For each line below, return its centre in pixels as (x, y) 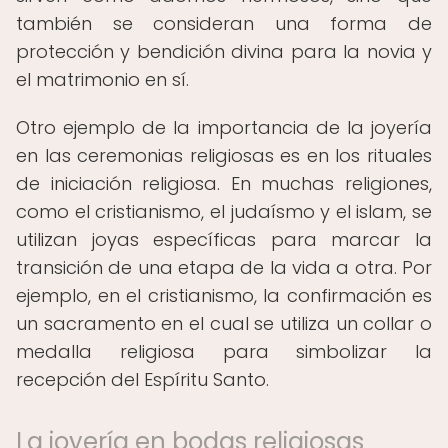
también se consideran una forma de (224, 23)
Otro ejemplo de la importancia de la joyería (224, 127)
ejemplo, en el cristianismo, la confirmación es (224, 295)
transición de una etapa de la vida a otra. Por (224, 267)
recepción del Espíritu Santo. (142, 379)
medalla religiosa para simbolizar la (224, 351)
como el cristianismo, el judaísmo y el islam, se (224, 211)
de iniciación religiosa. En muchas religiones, (224, 183)
